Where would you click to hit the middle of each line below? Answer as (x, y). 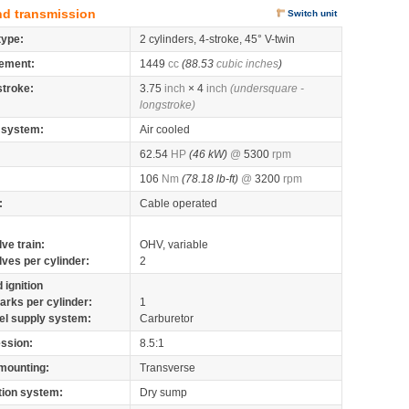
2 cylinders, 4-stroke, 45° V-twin (217, 39)
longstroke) (168, 105)
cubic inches (247, 64)
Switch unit (312, 13)
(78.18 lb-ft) (210, 179)
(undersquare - (267, 89)
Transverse (168, 368)
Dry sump (163, 393)
